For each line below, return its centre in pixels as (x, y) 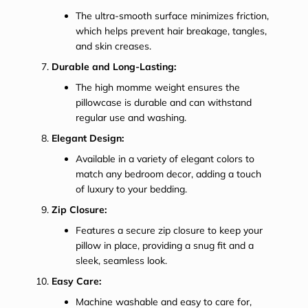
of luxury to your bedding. (131, 189)
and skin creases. (113, 46)
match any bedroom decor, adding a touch (168, 174)
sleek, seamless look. (121, 260)
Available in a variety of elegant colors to (165, 158)
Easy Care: (76, 281)
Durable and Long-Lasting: (114, 66)
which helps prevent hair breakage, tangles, (171, 31)
